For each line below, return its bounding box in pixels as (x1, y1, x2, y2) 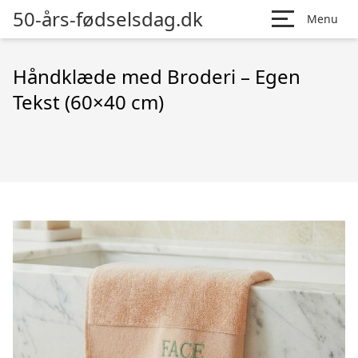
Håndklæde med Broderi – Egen (13, 63, 300, 89)
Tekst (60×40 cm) (13, 89, 164, 115)
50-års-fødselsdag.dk (13, 6, 203, 32)
